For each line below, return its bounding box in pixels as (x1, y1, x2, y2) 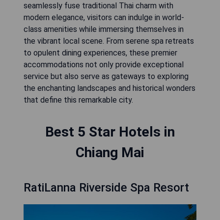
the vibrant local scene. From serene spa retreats (24, 36, 194, 46)
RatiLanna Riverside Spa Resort (24, 181, 189, 194)
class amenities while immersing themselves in (24, 25, 184, 34)
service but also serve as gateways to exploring (24, 72, 189, 81)
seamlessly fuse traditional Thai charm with (24, 1, 173, 10)
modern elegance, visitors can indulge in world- (24, 13, 184, 22)
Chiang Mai (76, 144, 144, 161)
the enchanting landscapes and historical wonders (24, 83, 195, 93)
